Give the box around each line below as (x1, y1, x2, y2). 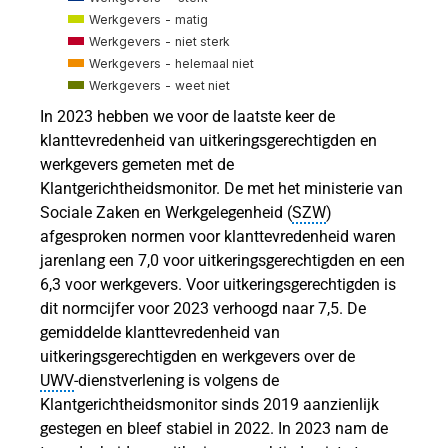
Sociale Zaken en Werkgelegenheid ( (40, 203, 293, 223)
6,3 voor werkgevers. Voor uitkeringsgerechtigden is (40, 275, 397, 295)
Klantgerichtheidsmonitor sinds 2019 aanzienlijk (40, 395, 380, 415)
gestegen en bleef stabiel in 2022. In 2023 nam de (40, 419, 389, 439)
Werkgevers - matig (89, 11, 209, 27)
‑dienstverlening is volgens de (74, 371, 280, 391)
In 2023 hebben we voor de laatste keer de (40, 107, 336, 127)
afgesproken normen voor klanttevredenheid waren (40, 227, 397, 247)
